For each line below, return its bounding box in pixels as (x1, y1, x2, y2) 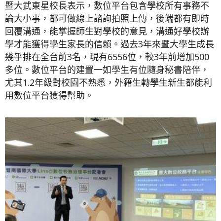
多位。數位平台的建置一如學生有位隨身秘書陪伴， (5, 64, 209, 76)
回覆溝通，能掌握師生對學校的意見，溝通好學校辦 (5, 25, 209, 37)
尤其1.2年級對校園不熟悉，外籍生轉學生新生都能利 (5, 76, 212, 89)
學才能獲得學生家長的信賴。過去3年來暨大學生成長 (5, 38, 214, 50)
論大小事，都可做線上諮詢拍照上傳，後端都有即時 (5, 12, 209, 25)
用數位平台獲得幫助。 (5, 89, 94, 102)
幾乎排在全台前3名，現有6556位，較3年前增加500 (5, 51, 209, 63)
